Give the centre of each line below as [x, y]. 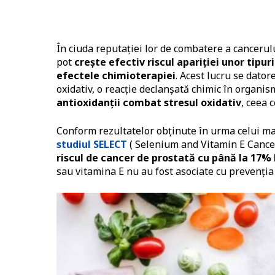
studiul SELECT [92, 145]
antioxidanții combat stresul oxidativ [149, 103]
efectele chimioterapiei [116, 76]
